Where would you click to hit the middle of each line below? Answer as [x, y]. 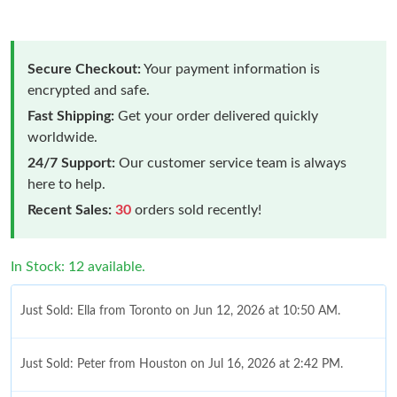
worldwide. [62, 137]
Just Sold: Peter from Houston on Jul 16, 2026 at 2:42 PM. [182, 364]
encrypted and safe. [89, 90]
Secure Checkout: [84, 69]
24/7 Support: [71, 163]
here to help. [66, 184]
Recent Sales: [70, 210]
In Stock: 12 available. [78, 266]
